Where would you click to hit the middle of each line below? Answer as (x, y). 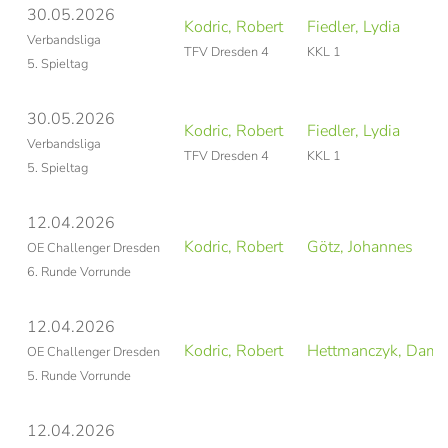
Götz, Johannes (360, 247)
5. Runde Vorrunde (79, 376)
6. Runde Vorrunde (79, 272)
